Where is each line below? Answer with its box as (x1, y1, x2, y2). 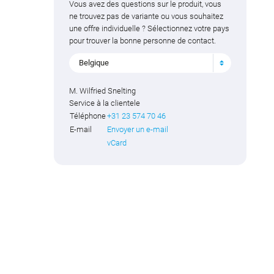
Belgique (79, 57, 109, 67)
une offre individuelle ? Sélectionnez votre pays (69, 23, 230, 33)
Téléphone (70, 111, 106, 120)
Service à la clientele (69, 98, 141, 108)
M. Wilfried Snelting (69, 86, 136, 95)
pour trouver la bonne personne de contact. (69, 35, 217, 45)
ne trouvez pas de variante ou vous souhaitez (69, 11, 224, 21)
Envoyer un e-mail (107, 124, 169, 134)
